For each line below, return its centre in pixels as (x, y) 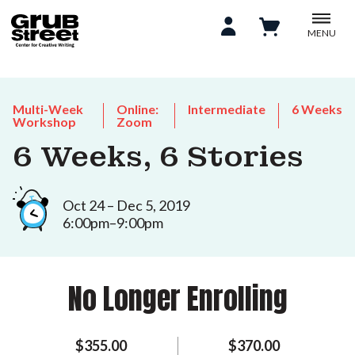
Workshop (44, 122)
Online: (137, 109)
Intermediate (227, 109)
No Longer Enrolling (177, 298)
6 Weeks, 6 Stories (158, 157)
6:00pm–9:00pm (113, 222)
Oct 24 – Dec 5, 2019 (126, 205)
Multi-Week (48, 109)
